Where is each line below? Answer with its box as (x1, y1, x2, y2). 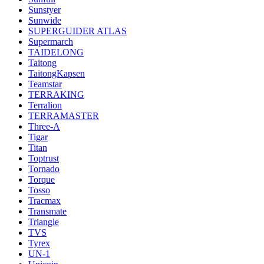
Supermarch (28, 36, 73, 47)
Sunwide (28, 15, 61, 25)
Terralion (28, 100, 62, 110)
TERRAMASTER (28, 110, 99, 121)
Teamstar (28, 78, 62, 89)
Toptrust (28, 153, 59, 163)
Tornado (28, 163, 60, 174)
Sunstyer (28, 4, 61, 15)
